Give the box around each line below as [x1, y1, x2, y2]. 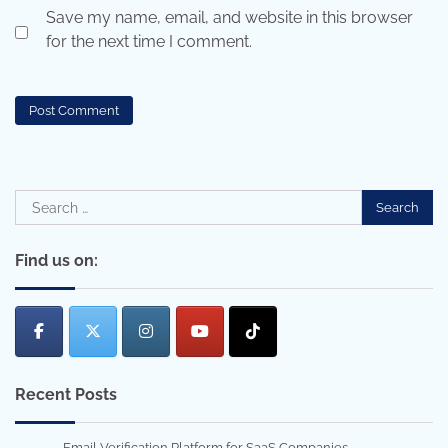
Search [14, 191, 66, 211]
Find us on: [15, 251, 98, 271]
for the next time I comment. [46, 31, 252, 51]
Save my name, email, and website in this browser [46, 7, 413, 27]
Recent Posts [15, 384, 117, 404]
